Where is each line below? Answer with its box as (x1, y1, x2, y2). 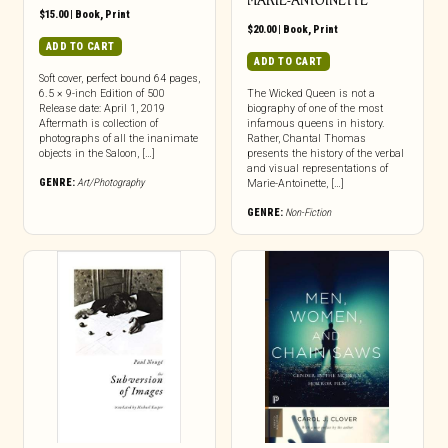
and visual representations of (246, 162, 388, 176)
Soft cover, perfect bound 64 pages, (38, 72, 200, 86)
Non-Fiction (284, 206, 331, 220)
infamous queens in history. (246, 117, 385, 131)
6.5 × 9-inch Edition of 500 (38, 87, 165, 101)
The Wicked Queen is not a (246, 87, 375, 101)
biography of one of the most (246, 102, 383, 116)
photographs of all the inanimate (38, 132, 198, 146)
